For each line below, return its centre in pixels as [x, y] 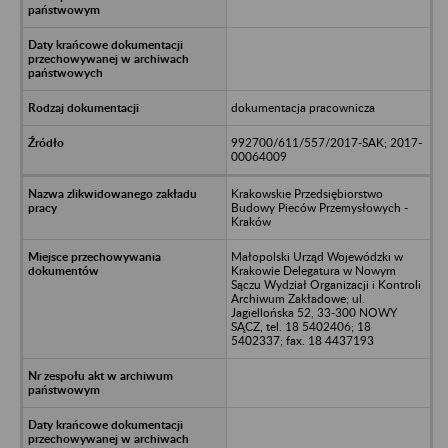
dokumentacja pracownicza [302, 107]
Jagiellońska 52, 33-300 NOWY [313, 312]
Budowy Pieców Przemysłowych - [319, 207]
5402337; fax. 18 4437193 [302, 340]
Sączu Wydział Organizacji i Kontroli [325, 284]
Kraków [250, 221]
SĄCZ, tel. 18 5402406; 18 [300, 326]
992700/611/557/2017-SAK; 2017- [326, 142]
